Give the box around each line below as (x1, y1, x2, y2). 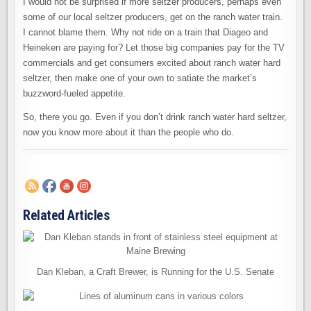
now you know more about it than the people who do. (23, 126, 235, 137)
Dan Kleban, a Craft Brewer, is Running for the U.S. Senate (37, 266, 274, 277)
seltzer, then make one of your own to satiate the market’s (23, 72, 258, 83)
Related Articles (23, 206, 110, 224)
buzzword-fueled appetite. (23, 87, 126, 99)
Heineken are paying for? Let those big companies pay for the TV (23, 42, 285, 53)
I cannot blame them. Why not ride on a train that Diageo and (23, 26, 269, 37)
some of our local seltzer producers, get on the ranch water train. (23, 11, 283, 22)
